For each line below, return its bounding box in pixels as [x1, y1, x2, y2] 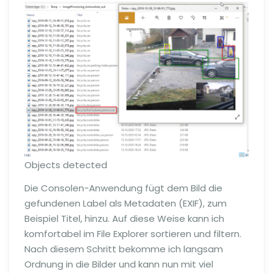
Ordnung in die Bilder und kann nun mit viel [24, 257, 213, 271]
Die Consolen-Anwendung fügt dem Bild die [24, 181, 222, 194]
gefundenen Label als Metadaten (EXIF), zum [24, 196, 227, 210]
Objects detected [24, 158, 107, 171]
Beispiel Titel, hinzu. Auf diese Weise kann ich [24, 211, 224, 225]
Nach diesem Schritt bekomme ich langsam [24, 242, 223, 255]
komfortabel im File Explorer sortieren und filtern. [24, 227, 241, 240]
